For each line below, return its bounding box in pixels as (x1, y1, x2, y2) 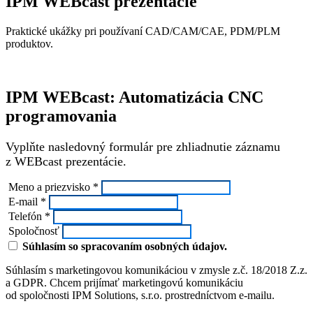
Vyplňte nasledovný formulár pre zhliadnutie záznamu (6, 139, 280, 154)
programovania (6, 106, 117, 125)
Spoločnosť (6, 224, 59, 237)
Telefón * (6, 210, 50, 222)
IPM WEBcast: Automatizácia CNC (6, 87, 263, 106)
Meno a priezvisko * (6, 180, 99, 193)
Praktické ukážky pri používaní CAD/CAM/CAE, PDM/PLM (6, 24, 280, 37)
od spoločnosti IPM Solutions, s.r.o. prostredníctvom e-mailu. (6, 289, 275, 301)
